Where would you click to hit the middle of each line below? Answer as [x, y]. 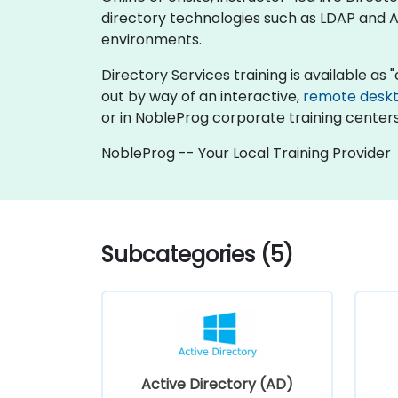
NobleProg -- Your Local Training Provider [246, 153]
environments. [151, 39]
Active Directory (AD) [217, 384]
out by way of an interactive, [202, 96]
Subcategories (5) [197, 254]
